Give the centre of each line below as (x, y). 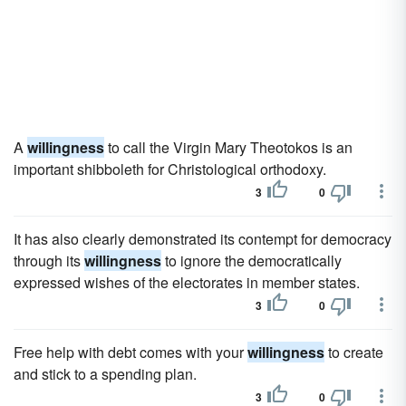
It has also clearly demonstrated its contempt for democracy (203, 239)
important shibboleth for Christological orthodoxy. (170, 169)
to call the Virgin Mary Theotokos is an (228, 147)
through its (49, 261)
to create (354, 352)
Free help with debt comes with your (130, 352)
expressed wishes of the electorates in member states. (187, 282)
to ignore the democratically (251, 261)
